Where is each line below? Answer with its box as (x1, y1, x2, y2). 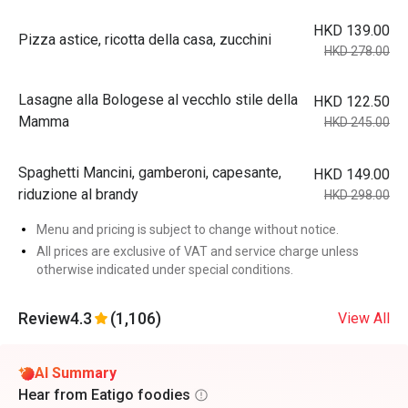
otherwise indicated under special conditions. (36, 262, 293, 277)
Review (18, 309, 70, 328)
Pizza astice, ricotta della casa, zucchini (18, 31, 271, 48)
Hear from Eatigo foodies (18, 386, 190, 403)
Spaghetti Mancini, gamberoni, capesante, (18, 164, 281, 181)
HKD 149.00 (313, 166, 390, 183)
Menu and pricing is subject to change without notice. (36, 222, 339, 237)
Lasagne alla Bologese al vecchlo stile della (18, 91, 298, 108)
